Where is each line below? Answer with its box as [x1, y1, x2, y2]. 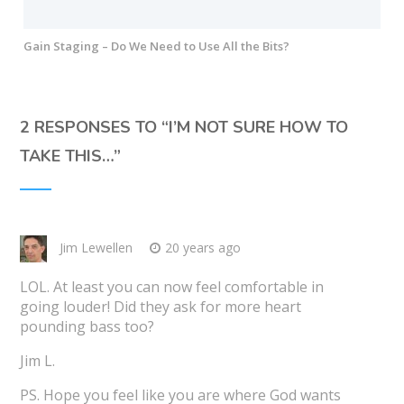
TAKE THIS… [19, 144, 114, 167]
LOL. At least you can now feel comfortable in [19, 276, 324, 297]
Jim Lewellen [59, 238, 133, 256]
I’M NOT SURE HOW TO [168, 115, 348, 138]
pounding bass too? [19, 316, 154, 336]
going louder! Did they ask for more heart [19, 296, 301, 317]
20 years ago [164, 238, 241, 256]
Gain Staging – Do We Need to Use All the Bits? [23, 37, 289, 54]
